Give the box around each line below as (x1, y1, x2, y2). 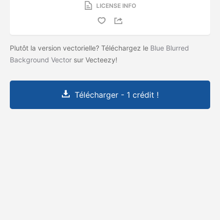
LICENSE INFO (96, 1, 136, 9)
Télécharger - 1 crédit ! (74, 89, 159, 100)
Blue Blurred (150, 43, 189, 52)
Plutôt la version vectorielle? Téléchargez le (10, 43, 150, 52)
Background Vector (10, 55, 72, 64)
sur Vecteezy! (72, 55, 119, 64)
